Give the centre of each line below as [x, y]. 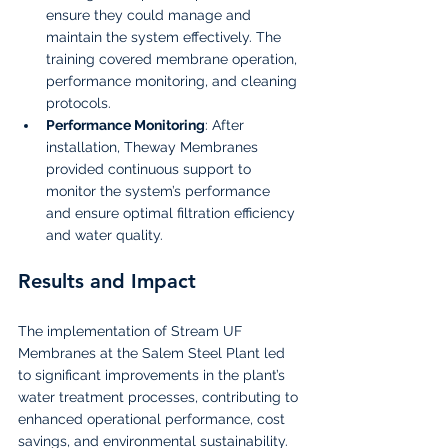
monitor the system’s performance [160, 190]
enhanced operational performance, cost [153, 418]
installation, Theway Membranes [154, 146]
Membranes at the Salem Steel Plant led [153, 352]
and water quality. [104, 234]
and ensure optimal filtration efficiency [172, 212]
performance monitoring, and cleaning [173, 80]
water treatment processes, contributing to [160, 396]
